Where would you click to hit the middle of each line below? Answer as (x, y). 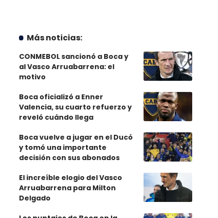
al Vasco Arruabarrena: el (66, 67)
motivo (32, 77)
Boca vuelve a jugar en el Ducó (76, 137)
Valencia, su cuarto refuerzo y (75, 107)
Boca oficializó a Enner (61, 97)
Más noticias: (55, 38)
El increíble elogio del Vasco (70, 178)
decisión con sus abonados (69, 158)
